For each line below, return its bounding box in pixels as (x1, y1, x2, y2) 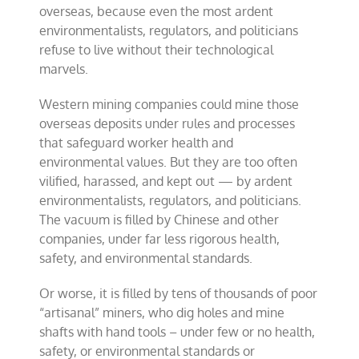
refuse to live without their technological (39, 42, 274, 58)
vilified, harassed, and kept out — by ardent (39, 173, 293, 189)
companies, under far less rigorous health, (39, 231, 280, 247)
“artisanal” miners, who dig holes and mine (39, 305, 285, 321)
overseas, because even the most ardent (39, 3, 274, 19)
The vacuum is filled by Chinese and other (39, 212, 280, 228)
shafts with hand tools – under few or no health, (39, 324, 316, 340)
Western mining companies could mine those (39, 96, 300, 112)
